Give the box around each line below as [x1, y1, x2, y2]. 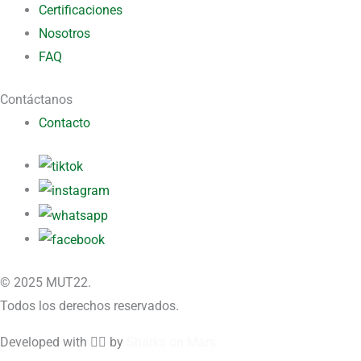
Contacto [39, 114, 90, 131]
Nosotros [39, 25, 90, 41]
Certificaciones [39, 2, 122, 18]
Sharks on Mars [127, 334, 216, 350]
